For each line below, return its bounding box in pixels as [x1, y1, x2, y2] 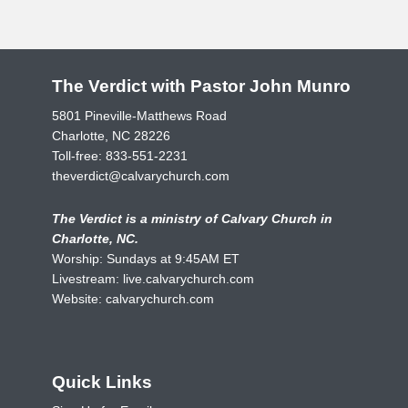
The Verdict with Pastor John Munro [52, 76, 351, 96]
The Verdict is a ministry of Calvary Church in [52, 210, 332, 226]
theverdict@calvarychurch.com [52, 168, 229, 183]
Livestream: [52, 270, 123, 286]
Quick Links [52, 372, 152, 392]
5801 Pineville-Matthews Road [52, 107, 227, 123]
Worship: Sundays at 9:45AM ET [52, 250, 240, 266]
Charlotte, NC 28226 [52, 127, 170, 143]
